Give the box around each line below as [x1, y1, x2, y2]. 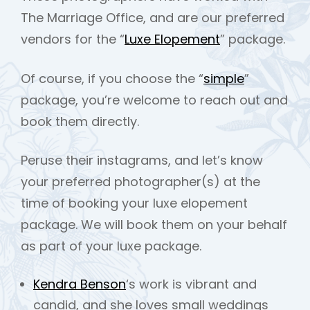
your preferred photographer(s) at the [21, 172, 260, 190]
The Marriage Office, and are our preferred [21, 9, 284, 27]
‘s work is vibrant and [126, 275, 257, 293]
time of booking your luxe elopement [21, 194, 248, 212]
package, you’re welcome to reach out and [21, 91, 288, 109]
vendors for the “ [21, 30, 125, 48]
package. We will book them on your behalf [21, 215, 287, 233]
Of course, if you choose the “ [21, 69, 203, 87]
